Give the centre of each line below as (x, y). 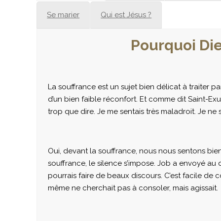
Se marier (63, 15)
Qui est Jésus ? (126, 15)
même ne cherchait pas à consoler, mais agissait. (133, 188)
